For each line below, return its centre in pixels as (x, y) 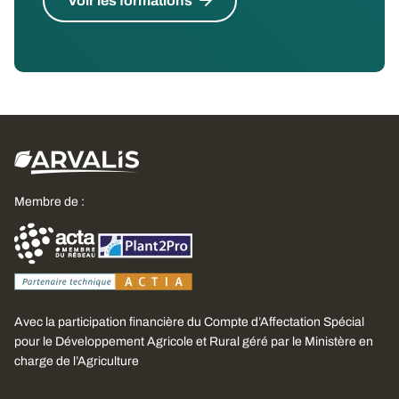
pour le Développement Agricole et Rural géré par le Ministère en (194, 342)
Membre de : (49, 202)
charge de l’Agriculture (77, 362)
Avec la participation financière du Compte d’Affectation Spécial (189, 322)
